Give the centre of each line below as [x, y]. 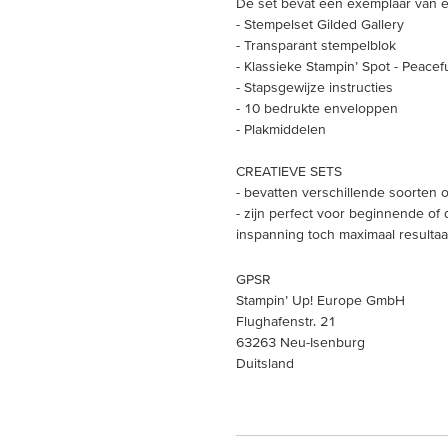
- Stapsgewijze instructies [314, 87]
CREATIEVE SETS [289, 171]
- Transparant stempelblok [316, 45]
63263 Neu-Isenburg [300, 342]
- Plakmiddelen [281, 129]
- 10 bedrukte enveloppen [317, 108]
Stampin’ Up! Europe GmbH [320, 300]
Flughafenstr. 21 [286, 321]
